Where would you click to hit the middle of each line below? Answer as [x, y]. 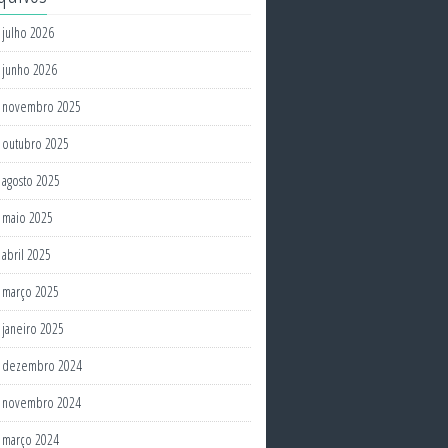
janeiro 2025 [33, 328]
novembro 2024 [41, 402]
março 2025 [30, 291]
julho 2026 [28, 32]
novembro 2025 [41, 106]
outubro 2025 [35, 143]
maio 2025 [27, 217]
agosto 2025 [31, 180]
